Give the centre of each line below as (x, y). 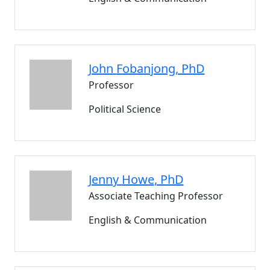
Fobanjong (146, 68)
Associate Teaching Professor (155, 196)
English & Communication (147, 220)
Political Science (124, 109)
